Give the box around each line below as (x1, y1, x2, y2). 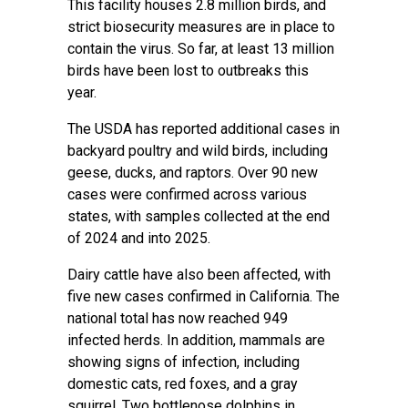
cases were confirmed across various (67, 186, 307, 203)
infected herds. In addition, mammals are (67, 331, 325, 349)
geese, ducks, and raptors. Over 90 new (67, 164, 318, 181)
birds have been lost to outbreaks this (67, 62, 309, 79)
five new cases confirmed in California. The (67, 288, 340, 305)
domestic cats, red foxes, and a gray (67, 375, 298, 393)
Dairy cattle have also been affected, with (67, 266, 331, 283)
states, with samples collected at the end (67, 208, 330, 225)
